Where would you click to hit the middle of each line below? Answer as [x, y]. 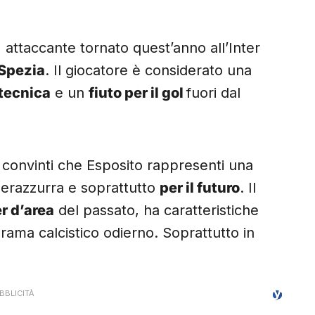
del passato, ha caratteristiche [156, 211]
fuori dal [213, 93]
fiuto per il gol [137, 93]
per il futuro [200, 188]
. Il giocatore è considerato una [148, 71]
